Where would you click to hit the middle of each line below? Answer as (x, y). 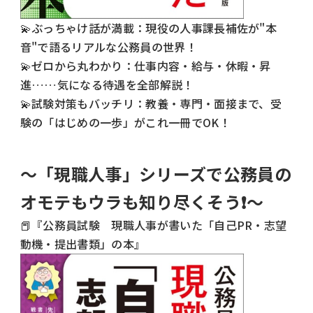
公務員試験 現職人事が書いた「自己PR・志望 (165, 225)
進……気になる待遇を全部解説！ (107, 84)
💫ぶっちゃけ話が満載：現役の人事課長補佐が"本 (148, 28)
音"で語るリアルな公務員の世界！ (108, 46)
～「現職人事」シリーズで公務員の (155, 173)
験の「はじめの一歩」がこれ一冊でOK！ (125, 122)
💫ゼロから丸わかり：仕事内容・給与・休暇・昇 (145, 65)
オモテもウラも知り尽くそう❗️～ (142, 201)
